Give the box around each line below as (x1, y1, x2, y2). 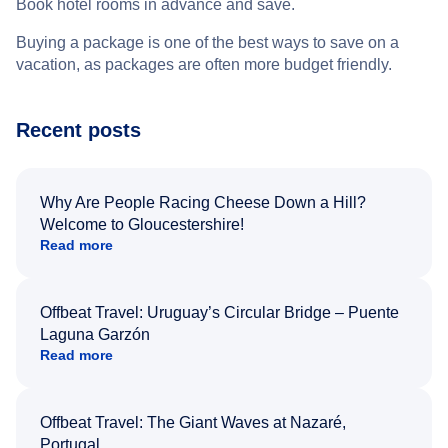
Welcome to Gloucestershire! (40, 216, 244, 233)
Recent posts (16, 119, 141, 141)
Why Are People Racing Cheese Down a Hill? (40, 194, 366, 211)
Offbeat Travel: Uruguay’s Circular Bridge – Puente (40, 304, 399, 321)
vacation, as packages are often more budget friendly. (16, 56, 392, 73)
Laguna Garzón (40, 326, 150, 343)
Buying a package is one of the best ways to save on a (16, 34, 399, 51)
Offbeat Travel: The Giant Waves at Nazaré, (40, 414, 346, 431)
